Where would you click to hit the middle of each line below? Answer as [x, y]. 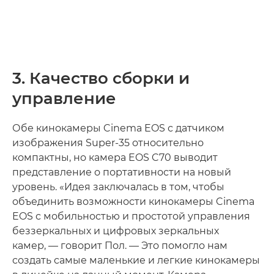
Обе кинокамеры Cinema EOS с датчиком [118, 128]
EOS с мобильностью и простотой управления [131, 217]
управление [64, 99]
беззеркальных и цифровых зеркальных [116, 231]
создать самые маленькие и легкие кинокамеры [136, 261]
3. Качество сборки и [101, 79]
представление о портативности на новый [122, 172]
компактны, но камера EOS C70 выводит [115, 158]
